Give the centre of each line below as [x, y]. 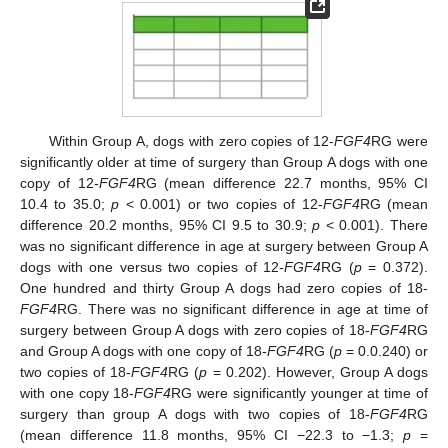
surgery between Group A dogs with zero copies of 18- [195, 330]
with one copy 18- [77, 393]
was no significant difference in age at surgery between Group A [224, 246]
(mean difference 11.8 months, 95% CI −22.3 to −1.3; [212, 435]
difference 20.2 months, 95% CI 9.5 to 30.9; [166, 225]
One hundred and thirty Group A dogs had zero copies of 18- [224, 288]
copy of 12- [59, 183]
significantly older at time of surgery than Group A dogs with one [224, 162]
